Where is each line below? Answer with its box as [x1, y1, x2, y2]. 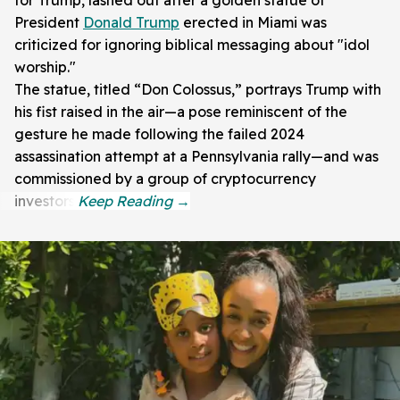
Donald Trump [83, 12, 179, 31]
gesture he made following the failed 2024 [14, 124, 304, 143]
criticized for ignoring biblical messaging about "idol [14, 35, 370, 54]
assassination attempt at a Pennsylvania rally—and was [14, 146, 379, 165]
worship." [14, 57, 76, 76]
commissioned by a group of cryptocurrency [14, 169, 316, 187]
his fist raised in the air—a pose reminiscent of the [14, 102, 347, 121]
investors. [14, 191, 78, 210]
